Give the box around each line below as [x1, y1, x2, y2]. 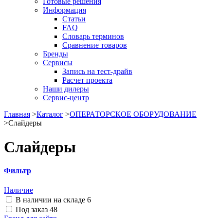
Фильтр [4, 166, 31, 175]
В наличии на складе [16, 195, 87, 204]
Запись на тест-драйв [62, 67, 132, 76]
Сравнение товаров [62, 41, 127, 50]
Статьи [62, 15, 86, 23]
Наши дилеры [43, 85, 89, 93]
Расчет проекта [62, 76, 112, 85]
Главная [4, 110, 30, 119]
